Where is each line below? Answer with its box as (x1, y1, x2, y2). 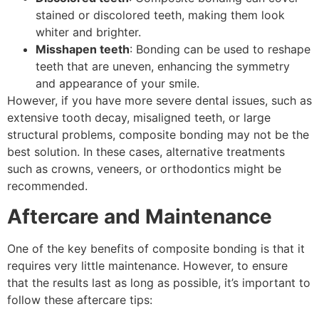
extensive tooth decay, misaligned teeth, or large (7, 110, 271, 125)
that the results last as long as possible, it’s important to (7, 275, 310, 290)
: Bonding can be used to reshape (130, 42, 310, 57)
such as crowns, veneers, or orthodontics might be (7, 162, 281, 177)
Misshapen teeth (36, 42, 130, 57)
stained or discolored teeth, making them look (36, 8, 285, 23)
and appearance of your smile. (36, 76, 199, 91)
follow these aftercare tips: (7, 292, 152, 307)
